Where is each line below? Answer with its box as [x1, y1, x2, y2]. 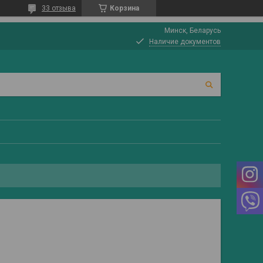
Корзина [110, 4, 139, 12]
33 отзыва [42, 4, 76, 12]
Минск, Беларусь [164, 26, 221, 35]
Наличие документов [149, 38, 221, 46]
